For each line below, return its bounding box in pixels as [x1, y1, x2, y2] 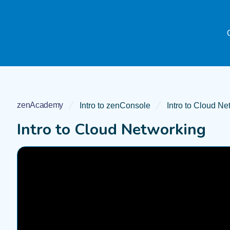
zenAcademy [17, 101, 64, 109]
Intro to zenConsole [80, 101, 151, 110]
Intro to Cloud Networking [17, 119, 206, 140]
